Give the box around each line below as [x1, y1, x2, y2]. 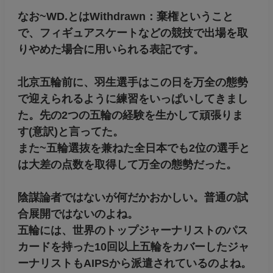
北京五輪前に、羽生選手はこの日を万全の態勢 [17, 76, 248, 89]
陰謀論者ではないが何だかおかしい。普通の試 [17, 191, 248, 204]
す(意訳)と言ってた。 [17, 126, 124, 138]
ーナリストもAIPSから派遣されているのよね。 [17, 257, 252, 270]
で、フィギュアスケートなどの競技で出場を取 [17, 27, 248, 40]
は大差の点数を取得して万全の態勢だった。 [17, 158, 237, 171]
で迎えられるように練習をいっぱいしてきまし [17, 93, 248, 105]
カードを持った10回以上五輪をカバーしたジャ [17, 241, 249, 253]
